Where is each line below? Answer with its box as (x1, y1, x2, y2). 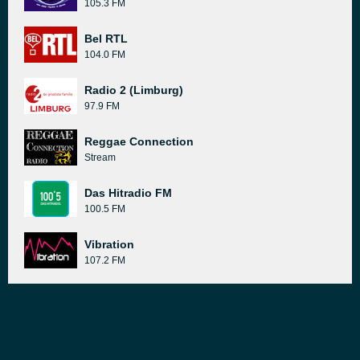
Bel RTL (84, 32, 128, 45)
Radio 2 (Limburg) (84, 84, 183, 96)
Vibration (84, 238, 134, 251)
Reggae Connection (84, 135, 194, 148)
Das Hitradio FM (84, 186, 172, 199)
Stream (84, 152, 116, 163)
